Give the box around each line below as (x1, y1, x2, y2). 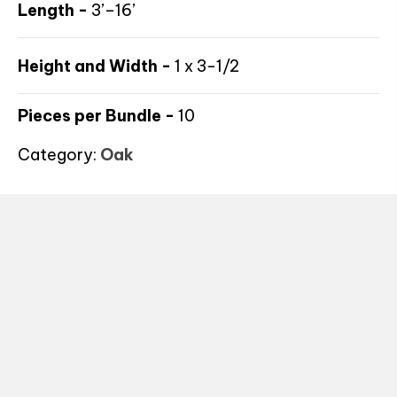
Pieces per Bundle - (18, 105, 175, 126)
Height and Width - (18, 56, 171, 76)
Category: (18, 144, 100, 165)
